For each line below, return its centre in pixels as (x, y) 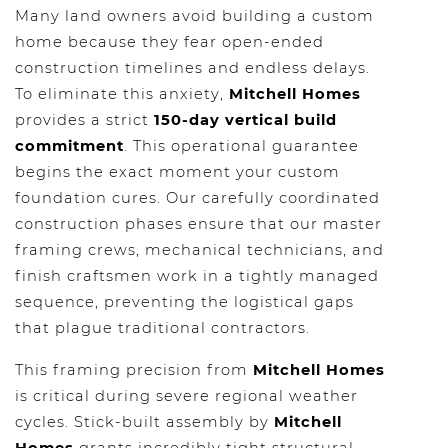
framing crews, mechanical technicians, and (199, 250)
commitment (69, 146)
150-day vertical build (245, 120)
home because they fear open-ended (169, 42)
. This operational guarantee (241, 146)
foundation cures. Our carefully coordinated (197, 198)
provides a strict (84, 120)
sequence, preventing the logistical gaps (184, 302)
